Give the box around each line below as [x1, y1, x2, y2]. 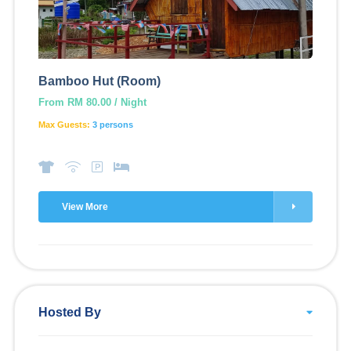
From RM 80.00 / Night [38, 96, 147, 108]
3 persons [92, 120, 133, 129]
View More [61, 201, 108, 212]
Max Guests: [38, 120, 92, 129]
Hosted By [38, 306, 101, 319]
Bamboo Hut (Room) [38, 74, 161, 88]
